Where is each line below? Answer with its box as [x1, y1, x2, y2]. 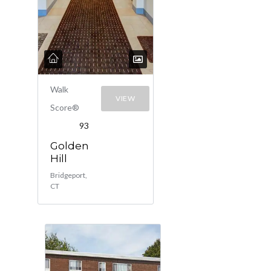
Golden [50, 140, 89, 152]
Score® [50, 102, 79, 113]
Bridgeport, [50, 171, 87, 180]
